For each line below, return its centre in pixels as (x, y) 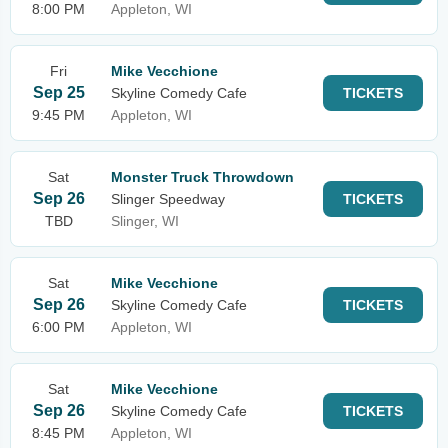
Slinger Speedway (168, 199)
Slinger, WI (145, 221)
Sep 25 (58, 92)
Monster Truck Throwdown (202, 177)
